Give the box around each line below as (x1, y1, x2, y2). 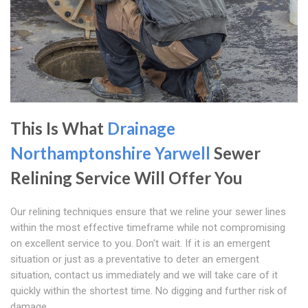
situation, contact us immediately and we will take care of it (10, 269, 278, 282)
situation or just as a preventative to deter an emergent (10, 253, 259, 266)
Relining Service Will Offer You (10, 168, 243, 188)
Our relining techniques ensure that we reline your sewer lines (10, 206, 286, 219)
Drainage (107, 118, 175, 139)
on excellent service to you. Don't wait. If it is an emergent (10, 237, 270, 250)
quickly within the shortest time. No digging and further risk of (10, 285, 287, 298)
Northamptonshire (10, 143, 151, 164)
